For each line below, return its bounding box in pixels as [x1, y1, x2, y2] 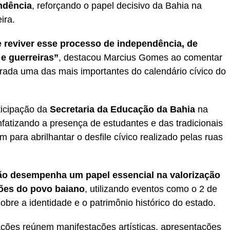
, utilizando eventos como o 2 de [85, 183, 217, 194]
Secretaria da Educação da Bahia [50, 104, 195, 114]
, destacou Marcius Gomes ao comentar [59, 52, 222, 63]
